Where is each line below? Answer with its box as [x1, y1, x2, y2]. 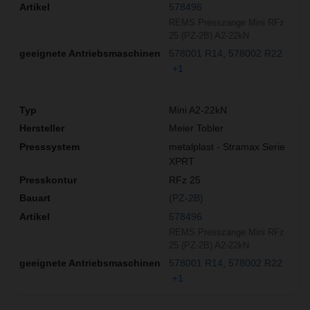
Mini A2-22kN [169, 104, 227, 116]
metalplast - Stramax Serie [169, 140, 285, 152]
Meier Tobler [169, 122, 224, 134]
